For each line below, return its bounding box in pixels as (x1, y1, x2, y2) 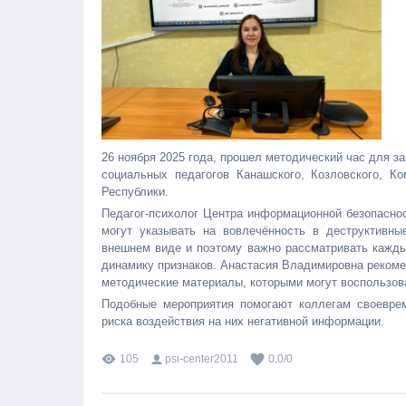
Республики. (101, 184, 169, 198)
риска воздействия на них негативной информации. (101, 314, 384, 328)
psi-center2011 (165, 353, 238, 365)
